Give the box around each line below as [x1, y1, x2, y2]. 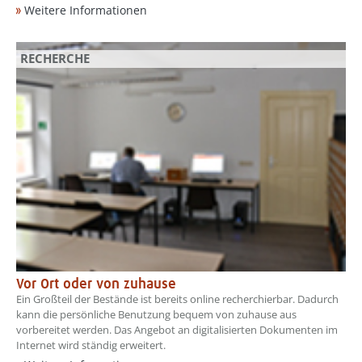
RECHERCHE [20, 50, 90, 67]
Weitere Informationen [24, 2, 147, 19]
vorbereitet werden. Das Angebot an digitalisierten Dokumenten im [16, 322, 338, 337]
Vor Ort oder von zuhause [16, 276, 176, 292]
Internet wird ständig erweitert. [16, 337, 166, 352]
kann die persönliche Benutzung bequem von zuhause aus [16, 306, 297, 322]
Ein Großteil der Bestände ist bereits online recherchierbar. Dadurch [16, 291, 339, 306]
